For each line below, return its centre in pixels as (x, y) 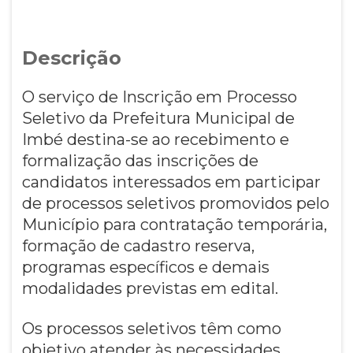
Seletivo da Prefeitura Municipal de (158, 118)
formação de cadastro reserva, (138, 245)
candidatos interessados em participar (171, 182)
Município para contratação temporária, (174, 224)
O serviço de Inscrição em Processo (159, 97)
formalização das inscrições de (140, 160)
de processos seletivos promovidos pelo (175, 203)
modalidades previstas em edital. (150, 288)
